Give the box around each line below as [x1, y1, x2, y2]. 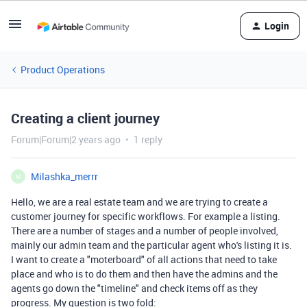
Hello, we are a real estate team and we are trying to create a [11, 195, 268, 208]
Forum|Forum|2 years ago [11, 133, 121, 146]
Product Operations [21, 63, 105, 76]
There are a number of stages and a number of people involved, [11, 224, 278, 237]
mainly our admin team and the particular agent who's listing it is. [11, 238, 292, 251]
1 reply [134, 133, 162, 146]
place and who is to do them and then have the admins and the [11, 267, 278, 280]
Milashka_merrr [31, 170, 98, 183]
